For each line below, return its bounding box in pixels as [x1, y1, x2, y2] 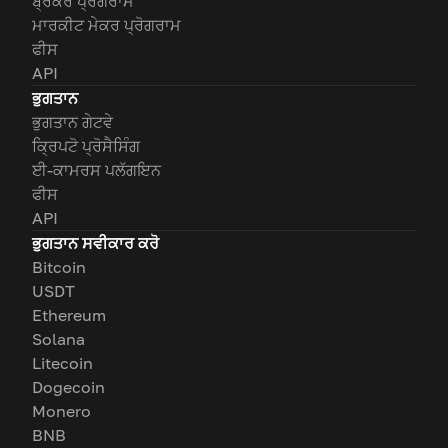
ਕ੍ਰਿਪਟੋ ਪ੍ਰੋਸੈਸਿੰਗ [32, 136, 140, 156]
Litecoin [32, 353, 93, 373]
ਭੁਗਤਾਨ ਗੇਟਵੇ [32, 112, 113, 132]
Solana [32, 329, 85, 349]
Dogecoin [32, 377, 105, 397]
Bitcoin [32, 257, 86, 277]
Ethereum [32, 305, 106, 325]
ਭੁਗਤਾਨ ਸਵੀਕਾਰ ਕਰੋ [32, 233, 159, 253]
